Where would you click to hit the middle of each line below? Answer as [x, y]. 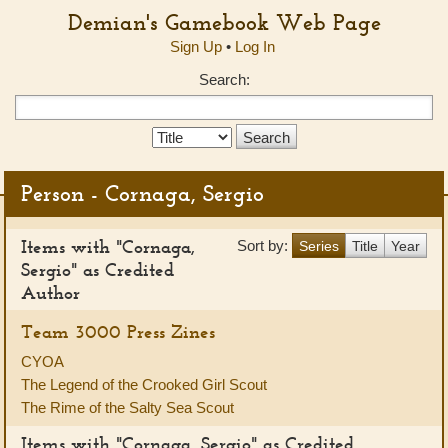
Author [50, 292]
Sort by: [264, 245]
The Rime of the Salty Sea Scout [127, 407]
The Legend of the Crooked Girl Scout [144, 384]
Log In [254, 46]
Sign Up [195, 46]
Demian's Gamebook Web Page [224, 22]
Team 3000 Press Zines [118, 331]
